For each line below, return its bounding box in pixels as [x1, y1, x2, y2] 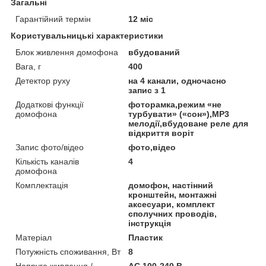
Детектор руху [15, 75, 70, 85]
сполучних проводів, [128, 208, 217, 218]
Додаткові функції [15, 99, 84, 109]
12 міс [128, 14, 154, 24]
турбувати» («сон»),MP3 [128, 109, 230, 119]
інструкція [128, 218, 172, 228]
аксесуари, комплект [128, 199, 216, 209]
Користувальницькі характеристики [11, 30, 163, 40]
